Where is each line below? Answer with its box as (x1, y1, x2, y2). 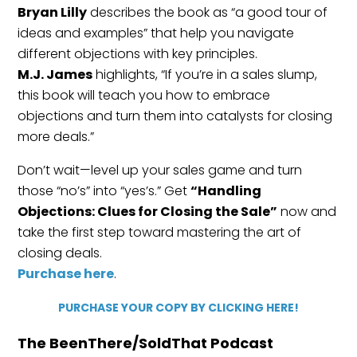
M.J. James (18, 65, 93, 84)
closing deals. (18, 244, 103, 263)
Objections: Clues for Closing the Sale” (18, 202, 278, 222)
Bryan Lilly (18, 3, 88, 22)
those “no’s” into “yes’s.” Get (18, 182, 191, 201)
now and (277, 202, 337, 222)
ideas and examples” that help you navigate (18, 24, 295, 43)
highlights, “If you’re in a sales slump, (92, 65, 318, 84)
